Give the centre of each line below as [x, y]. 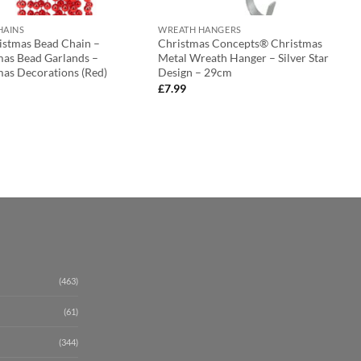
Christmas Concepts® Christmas [241, 44]
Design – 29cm [195, 73]
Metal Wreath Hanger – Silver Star [244, 58]
